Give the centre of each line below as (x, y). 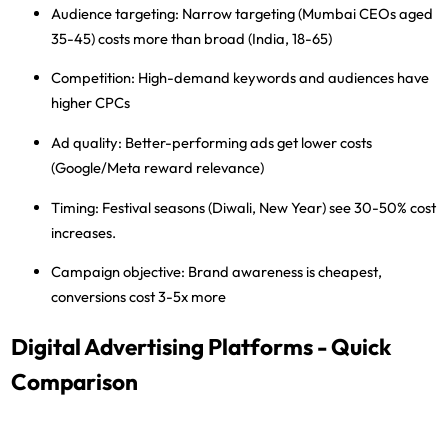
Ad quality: (87, 143)
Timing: (75, 207)
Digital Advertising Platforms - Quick (201, 347)
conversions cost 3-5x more (139, 297)
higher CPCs (91, 103)
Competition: (93, 78)
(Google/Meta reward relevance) (158, 168)
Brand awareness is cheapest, (284, 272)
